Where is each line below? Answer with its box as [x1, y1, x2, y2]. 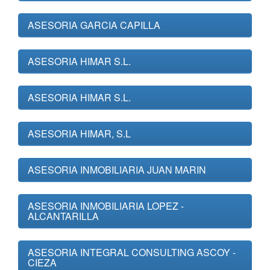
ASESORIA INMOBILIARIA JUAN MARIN [28, 163, 206, 177]
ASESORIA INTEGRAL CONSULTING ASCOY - [28, 245, 236, 259]
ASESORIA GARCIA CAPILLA [28, 18, 160, 32]
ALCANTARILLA [28, 209, 99, 223]
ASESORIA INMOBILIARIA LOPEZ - [28, 199, 184, 213]
